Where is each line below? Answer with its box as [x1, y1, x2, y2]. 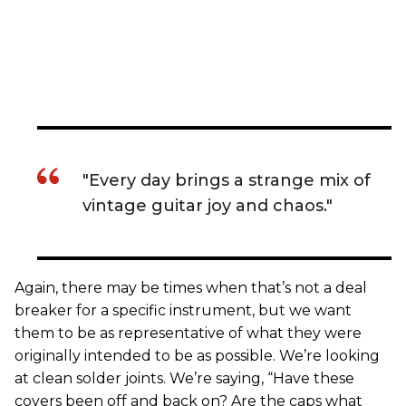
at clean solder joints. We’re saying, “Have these [14, 370, 354, 388]
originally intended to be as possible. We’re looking [14, 347, 380, 365]
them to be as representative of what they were [14, 324, 362, 343]
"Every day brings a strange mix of [82, 170, 371, 191]
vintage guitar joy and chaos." [82, 196, 333, 217]
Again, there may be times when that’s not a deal [14, 279, 367, 297]
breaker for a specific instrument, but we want [14, 302, 352, 320]
